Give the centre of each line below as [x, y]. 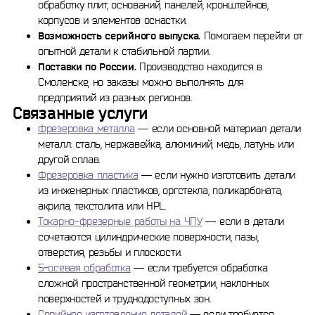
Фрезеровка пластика [88, 175]
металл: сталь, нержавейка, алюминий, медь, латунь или [166, 144]
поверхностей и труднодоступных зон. [124, 298]
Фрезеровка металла [86, 128]
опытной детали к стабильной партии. [124, 51]
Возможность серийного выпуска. [119, 36]
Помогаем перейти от [251, 36]
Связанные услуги [81, 113]
